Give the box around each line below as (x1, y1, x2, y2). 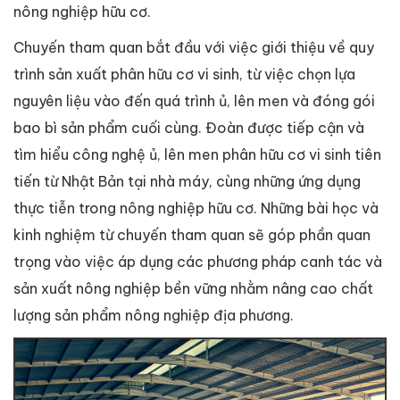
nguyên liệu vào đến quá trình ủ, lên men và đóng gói (13, 91, 375, 110)
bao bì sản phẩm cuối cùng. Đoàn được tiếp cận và (13, 118, 364, 137)
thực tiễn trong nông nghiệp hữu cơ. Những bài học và (13, 198, 379, 217)
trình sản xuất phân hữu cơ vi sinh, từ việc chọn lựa (13, 64, 355, 83)
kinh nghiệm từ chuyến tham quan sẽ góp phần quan (13, 225, 371, 244)
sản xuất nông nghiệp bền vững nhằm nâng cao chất (13, 279, 373, 297)
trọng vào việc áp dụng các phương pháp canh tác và (13, 252, 382, 271)
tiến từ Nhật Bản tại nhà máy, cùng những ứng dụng (13, 171, 361, 190)
